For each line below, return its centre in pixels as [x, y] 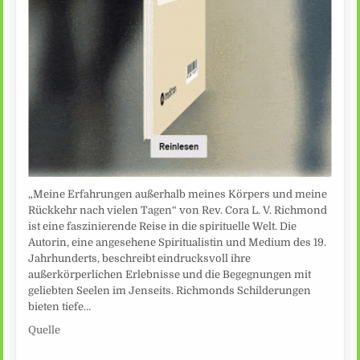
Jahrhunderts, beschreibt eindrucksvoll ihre [140, 259]
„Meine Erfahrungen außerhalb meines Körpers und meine [178, 194]
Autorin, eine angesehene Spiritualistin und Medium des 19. [178, 243]
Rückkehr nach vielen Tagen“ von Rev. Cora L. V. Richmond [178, 211]
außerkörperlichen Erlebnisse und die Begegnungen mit [170, 275]
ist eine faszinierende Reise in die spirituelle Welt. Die [163, 227]
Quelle [45, 330]
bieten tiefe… [60, 307]
